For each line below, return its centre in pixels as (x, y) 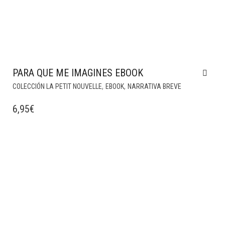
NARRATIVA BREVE (154, 87)
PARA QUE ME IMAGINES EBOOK (78, 73)
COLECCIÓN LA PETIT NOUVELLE (57, 87)
